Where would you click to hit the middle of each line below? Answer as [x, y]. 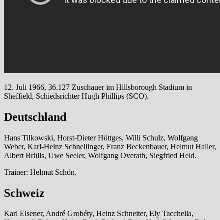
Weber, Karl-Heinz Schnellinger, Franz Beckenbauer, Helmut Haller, [110, 146]
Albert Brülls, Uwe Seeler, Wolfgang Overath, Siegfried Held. [100, 155]
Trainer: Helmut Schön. [40, 172]
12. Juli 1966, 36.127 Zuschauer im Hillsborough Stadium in [98, 87]
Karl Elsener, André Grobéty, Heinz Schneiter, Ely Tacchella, [99, 214]
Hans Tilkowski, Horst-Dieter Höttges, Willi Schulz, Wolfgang [101, 137]
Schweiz [24, 193]
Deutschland [35, 117]
